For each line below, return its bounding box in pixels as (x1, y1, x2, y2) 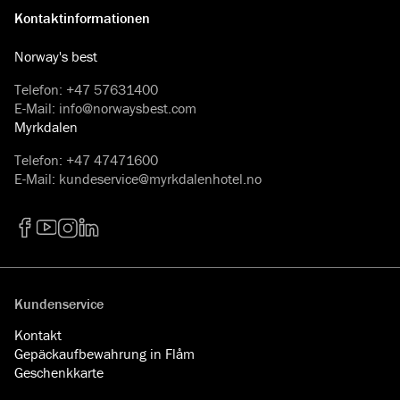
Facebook (13, 238, 71, 257)
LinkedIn (78, 238, 130, 257)
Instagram (56, 238, 116, 257)
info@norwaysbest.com (59, 98, 196, 117)
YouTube (35, 238, 87, 257)
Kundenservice (14, 294, 104, 312)
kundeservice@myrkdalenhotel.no (59, 169, 262, 187)
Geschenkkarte (14, 362, 104, 381)
